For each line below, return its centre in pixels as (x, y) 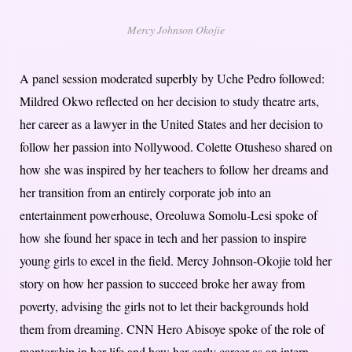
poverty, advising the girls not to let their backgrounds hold (164, 306)
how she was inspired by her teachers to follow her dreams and (174, 170)
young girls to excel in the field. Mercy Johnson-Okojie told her (176, 261)
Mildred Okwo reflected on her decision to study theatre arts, (169, 101)
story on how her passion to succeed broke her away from (162, 284)
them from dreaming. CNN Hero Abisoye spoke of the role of (172, 329)
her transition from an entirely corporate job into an (145, 192)
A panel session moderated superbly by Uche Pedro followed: (172, 79)
